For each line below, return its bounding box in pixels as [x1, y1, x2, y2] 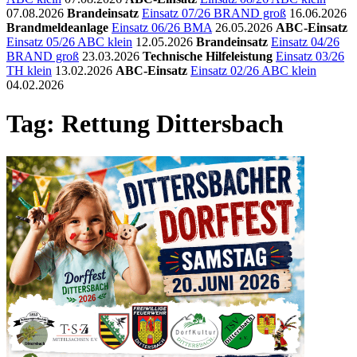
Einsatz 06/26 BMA [112, 21, 212, 34]
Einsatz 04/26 [271, 35, 339, 49]
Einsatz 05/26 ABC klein [6, 35, 132, 49]
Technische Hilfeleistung [143, 49, 273, 63]
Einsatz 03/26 [276, 49, 344, 63]
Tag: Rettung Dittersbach [6, 109, 284, 139]
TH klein [6, 64, 52, 77]
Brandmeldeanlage [6, 21, 108, 34]
